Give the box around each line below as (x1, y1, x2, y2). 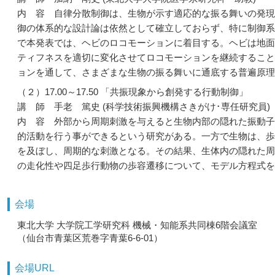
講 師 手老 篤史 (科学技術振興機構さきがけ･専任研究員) (17, 101, 270, 112)
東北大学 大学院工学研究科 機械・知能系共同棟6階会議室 (17, 220, 257, 230)
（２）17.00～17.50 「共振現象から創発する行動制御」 (17, 87, 248, 97)
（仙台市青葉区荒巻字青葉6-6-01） (17, 233, 163, 243)
